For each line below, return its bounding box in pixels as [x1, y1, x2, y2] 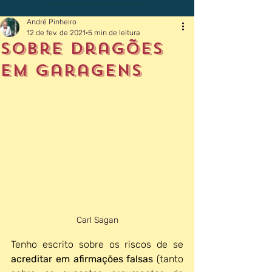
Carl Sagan [76, 215, 118, 225]
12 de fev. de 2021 [27, 29, 86, 37]
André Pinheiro [27, 18, 76, 26]
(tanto [157, 253, 183, 265]
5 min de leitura [88, 29, 140, 37]
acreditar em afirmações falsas [11, 253, 157, 265]
